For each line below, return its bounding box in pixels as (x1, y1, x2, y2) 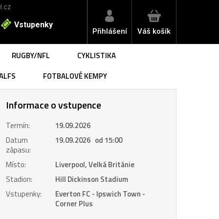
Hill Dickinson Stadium (55, 174, 128, 185)
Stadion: (6, 174, 32, 185)
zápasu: (6, 144, 31, 155)
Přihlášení (92, 27, 127, 36)
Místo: (6, 159, 26, 170)
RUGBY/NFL (12, 50, 50, 61)
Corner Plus (55, 198, 93, 209)
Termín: (6, 120, 30, 131)
